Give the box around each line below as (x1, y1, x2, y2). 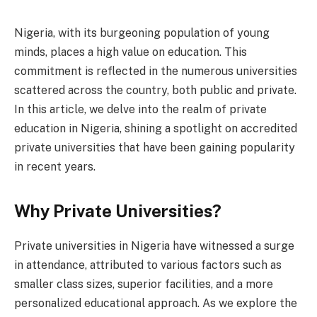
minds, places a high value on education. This (14, 45, 247, 59)
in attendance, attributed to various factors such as (14, 258, 282, 272)
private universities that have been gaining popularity (14, 140, 295, 154)
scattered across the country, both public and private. (14, 83, 296, 97)
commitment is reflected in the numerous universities (14, 64, 297, 78)
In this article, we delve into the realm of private (14, 102, 267, 116)
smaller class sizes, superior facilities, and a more (14, 277, 273, 291)
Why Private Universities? (14, 200, 221, 221)
